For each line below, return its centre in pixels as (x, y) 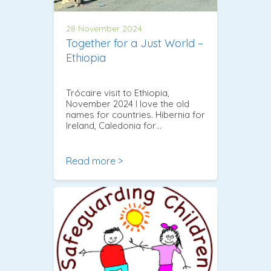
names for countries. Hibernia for (135, 114)
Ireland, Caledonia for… (114, 125)
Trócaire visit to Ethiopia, (118, 93)
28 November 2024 (104, 28)
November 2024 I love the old (128, 103)
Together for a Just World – (135, 43)
